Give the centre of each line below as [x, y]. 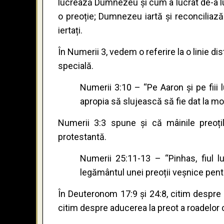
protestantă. [82, 137]
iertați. [70, 30]
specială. [76, 66]
